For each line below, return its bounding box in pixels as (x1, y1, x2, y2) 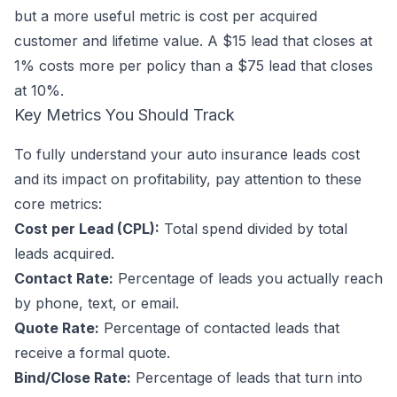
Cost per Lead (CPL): (14, 220, 160, 237)
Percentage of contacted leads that (99, 319, 339, 337)
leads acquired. (14, 245, 114, 262)
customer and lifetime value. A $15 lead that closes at (14, 32, 372, 50)
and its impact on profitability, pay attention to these (14, 170, 362, 188)
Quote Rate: (14, 319, 99, 337)
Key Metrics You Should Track (14, 105, 235, 124)
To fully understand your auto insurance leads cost (14, 145, 360, 163)
